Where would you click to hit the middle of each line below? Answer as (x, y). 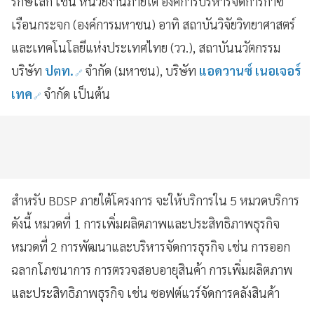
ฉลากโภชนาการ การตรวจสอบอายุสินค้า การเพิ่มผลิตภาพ (152, 269)
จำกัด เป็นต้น (77, 94)
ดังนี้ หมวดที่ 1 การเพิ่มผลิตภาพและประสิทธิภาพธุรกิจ (145, 223)
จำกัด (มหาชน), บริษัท (141, 70)
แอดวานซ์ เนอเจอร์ (248, 70)
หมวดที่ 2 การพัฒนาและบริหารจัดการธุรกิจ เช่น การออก (151, 246)
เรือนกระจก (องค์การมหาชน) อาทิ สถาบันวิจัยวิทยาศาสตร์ (153, 24)
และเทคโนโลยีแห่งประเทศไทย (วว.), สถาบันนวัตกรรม (146, 47)
